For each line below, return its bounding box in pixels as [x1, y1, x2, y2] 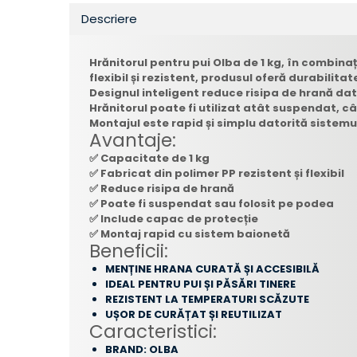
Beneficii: [89, 237, 168, 264]
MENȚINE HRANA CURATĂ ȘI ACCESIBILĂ [105, 261, 320, 277]
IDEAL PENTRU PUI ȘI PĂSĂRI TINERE [105, 276, 296, 292]
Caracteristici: [89, 318, 217, 344]
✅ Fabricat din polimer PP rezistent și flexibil [89, 165, 344, 181]
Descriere [81, 10, 137, 27]
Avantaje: [89, 127, 176, 153]
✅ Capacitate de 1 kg [89, 150, 210, 166]
